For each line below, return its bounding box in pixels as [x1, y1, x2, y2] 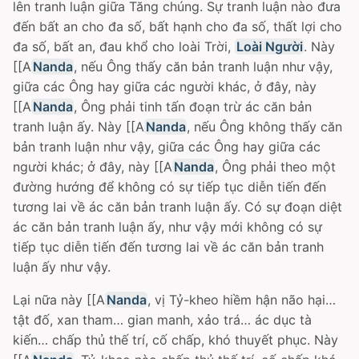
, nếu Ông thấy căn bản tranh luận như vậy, [74, 58, 333, 75]
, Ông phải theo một [215, 159, 337, 175]
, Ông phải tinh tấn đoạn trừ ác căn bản [74, 99, 313, 115]
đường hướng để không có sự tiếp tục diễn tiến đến [13, 179, 326, 195]
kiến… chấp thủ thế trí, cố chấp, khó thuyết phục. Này [13, 332, 338, 348]
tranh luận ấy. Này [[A [13, 119, 144, 135]
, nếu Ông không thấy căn [187, 119, 343, 135]
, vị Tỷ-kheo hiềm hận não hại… [147, 292, 337, 308]
